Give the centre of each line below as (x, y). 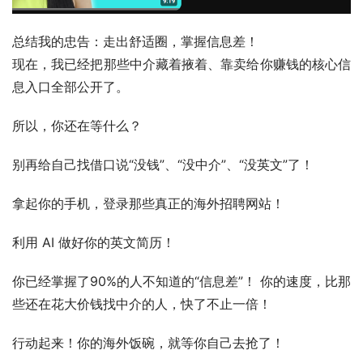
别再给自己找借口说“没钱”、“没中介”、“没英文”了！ (163, 164)
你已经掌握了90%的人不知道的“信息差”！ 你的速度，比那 (181, 281)
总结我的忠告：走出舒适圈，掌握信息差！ (135, 41)
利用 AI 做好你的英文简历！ (94, 242)
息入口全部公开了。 (70, 86)
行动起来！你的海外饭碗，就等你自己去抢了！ (148, 342)
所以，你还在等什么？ (77, 125)
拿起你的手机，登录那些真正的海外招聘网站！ (148, 203)
